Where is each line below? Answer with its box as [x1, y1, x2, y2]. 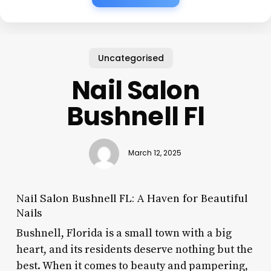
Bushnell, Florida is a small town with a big [16, 226, 232, 240]
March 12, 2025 [128, 148, 182, 158]
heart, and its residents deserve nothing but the [16, 242, 253, 256]
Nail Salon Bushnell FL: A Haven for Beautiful [16, 191, 247, 205]
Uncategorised [97, 51, 164, 64]
